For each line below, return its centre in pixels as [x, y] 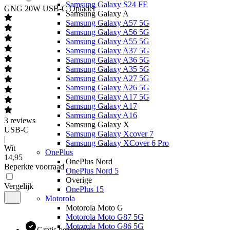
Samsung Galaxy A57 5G [108, 23]
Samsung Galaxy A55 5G [108, 41]
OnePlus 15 [85, 189]
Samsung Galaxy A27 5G [108, 78]
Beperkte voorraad [34, 167]
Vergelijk [19, 186]
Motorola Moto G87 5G [105, 217]
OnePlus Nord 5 [92, 171]
